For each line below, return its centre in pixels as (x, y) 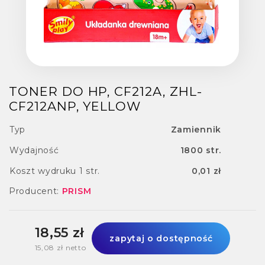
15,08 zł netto (60, 248)
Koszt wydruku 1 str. (55, 171)
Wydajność (34, 150)
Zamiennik (196, 129)
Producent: (35, 191)
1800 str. (201, 150)
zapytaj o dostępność (161, 238)
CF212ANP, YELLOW (75, 106)
